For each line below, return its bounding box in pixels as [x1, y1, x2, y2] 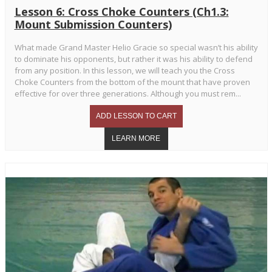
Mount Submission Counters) [14, 17, 172, 32]
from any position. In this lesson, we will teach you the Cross [14, 65, 235, 76]
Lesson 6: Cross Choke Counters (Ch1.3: [14, 4, 229, 19]
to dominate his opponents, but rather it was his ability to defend [14, 53, 253, 65]
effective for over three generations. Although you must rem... [14, 88, 241, 100]
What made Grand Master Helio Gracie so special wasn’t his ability [14, 42, 258, 53]
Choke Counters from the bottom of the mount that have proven [14, 76, 250, 88]
